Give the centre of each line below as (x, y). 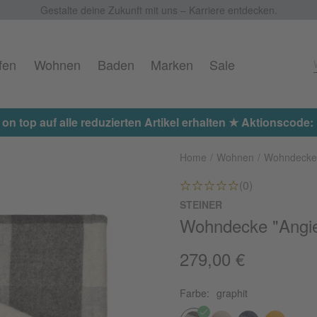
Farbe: (196, 293)
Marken (172, 64)
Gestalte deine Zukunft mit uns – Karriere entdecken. (158, 10)
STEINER (201, 204)
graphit (232, 293)
